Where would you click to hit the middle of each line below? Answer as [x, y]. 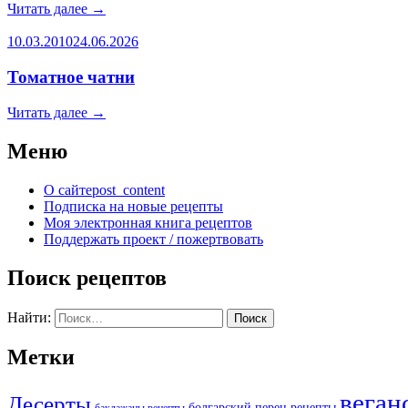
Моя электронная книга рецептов [148, 222]
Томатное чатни [71, 77]
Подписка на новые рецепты [133, 206]
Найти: [29, 317]
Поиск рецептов [87, 277]
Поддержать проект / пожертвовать [153, 239]
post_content [128, 189]
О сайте [68, 189]
